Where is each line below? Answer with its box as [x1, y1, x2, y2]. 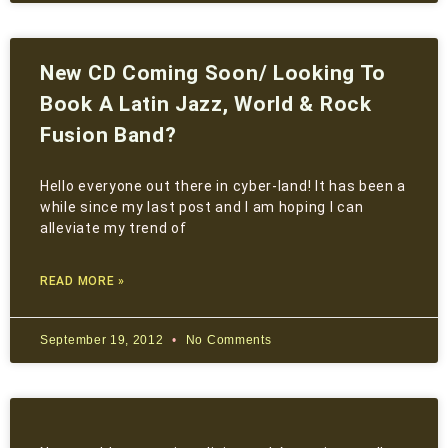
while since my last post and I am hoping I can [40, 199, 364, 216]
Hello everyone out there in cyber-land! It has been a [40, 178, 407, 195]
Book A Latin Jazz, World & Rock [40, 92, 372, 117]
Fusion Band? [40, 123, 177, 148]
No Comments [182, 333, 272, 348]
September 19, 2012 [40, 333, 168, 348]
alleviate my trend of [40, 220, 187, 237]
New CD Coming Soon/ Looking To [40, 61, 387, 86]
